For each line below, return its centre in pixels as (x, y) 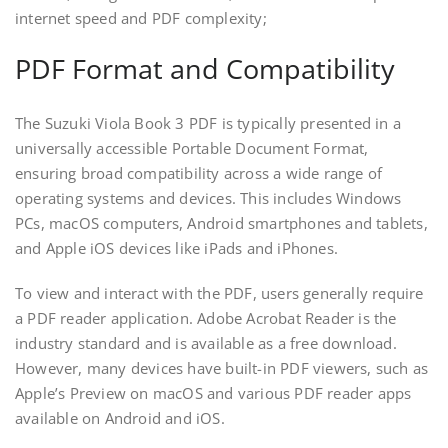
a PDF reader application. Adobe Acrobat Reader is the (206, 318)
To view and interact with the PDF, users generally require (219, 293)
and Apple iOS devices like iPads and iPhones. (177, 248)
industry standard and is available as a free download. (206, 343)
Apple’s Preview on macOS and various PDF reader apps (213, 393)
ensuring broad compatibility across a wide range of (199, 173)
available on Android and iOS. (120, 418)
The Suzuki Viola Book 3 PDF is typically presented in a (208, 123)
